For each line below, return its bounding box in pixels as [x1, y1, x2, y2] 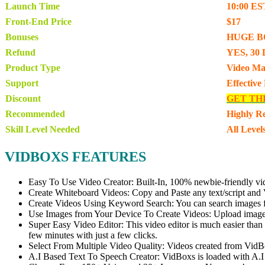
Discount [5, 93, 41, 104]
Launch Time [5, 1, 60, 12]
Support [5, 78, 38, 89]
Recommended [5, 109, 65, 119]
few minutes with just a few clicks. [28, 230, 157, 241]
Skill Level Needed [5, 124, 80, 135]
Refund [5, 47, 35, 58]
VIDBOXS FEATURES [5, 149, 146, 165]
